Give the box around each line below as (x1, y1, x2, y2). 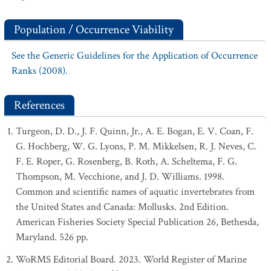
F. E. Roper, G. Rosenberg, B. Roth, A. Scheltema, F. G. (16, 155, 237, 168)
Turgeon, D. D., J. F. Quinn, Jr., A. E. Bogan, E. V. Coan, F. (16, 125, 253, 138)
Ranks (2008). (11, 64, 68, 77)
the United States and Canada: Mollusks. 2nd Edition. (16, 200, 229, 214)
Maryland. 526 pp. (16, 230, 88, 244)
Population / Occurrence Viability (14, 22, 174, 38)
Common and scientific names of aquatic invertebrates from (16, 185, 255, 198)
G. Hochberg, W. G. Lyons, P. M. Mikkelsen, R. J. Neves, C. (16, 140, 256, 153)
